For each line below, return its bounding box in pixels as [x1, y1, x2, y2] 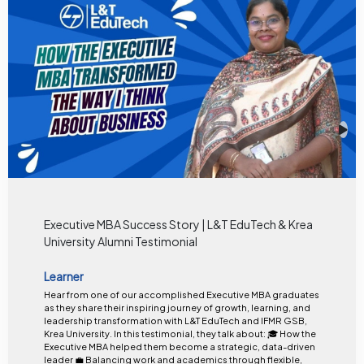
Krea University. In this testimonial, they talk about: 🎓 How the [43, 327, 114, 339]
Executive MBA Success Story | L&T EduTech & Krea [43, 217, 313, 232]
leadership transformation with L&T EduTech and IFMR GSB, [43, 314, 307, 326]
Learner [43, 268, 84, 284]
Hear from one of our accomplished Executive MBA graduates [43, 288, 319, 300]
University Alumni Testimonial [43, 234, 197, 249]
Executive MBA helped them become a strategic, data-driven [43, 340, 315, 352]
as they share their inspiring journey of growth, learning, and [43, 301, 310, 313]
